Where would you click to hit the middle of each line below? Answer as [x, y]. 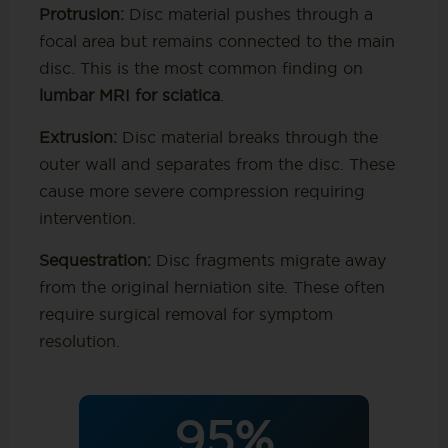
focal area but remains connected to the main [216, 41]
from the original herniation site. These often [211, 287]
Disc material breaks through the [247, 137]
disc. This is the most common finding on [200, 68]
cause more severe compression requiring [201, 191]
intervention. [87, 218]
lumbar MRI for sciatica [129, 95]
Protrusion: [81, 14]
